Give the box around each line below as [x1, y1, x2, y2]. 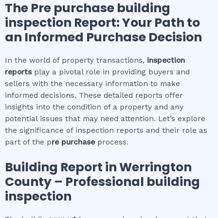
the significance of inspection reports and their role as [5, 126, 207, 135]
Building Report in [5, 158, 119, 176]
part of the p [5, 138, 52, 147]
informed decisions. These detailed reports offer [5, 91, 183, 100]
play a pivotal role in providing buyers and [32, 68, 190, 77]
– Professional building [52, 173, 200, 190]
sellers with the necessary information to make [5, 79, 180, 89]
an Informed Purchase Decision [5, 29, 202, 46]
